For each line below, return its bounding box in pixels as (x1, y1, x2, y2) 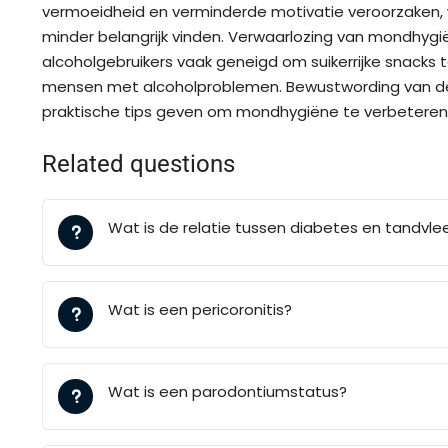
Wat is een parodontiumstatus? (108, 381, 347, 402)
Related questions (42, 150, 235, 178)
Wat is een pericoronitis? (108, 299, 292, 320)
